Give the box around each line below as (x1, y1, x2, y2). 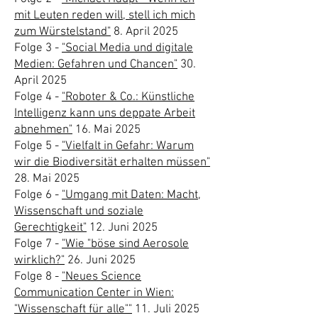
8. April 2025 (111, 25, 178, 39)
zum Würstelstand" (14, 25, 111, 39)
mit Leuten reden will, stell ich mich (14, 9, 195, 23)
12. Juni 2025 (87, 221, 158, 235)
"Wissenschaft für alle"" (14, 302, 132, 317)
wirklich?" (14, 253, 65, 268)
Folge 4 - (14, 90, 62, 104)
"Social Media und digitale (62, 41, 193, 55)
